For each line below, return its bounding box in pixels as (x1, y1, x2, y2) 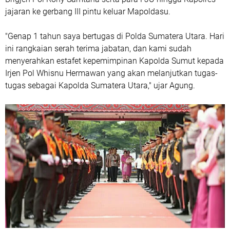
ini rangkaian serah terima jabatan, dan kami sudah (5, 43, 191, 53)
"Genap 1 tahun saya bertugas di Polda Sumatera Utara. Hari (5, 31, 224, 41)
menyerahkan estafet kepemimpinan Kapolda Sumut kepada (5, 55, 224, 66)
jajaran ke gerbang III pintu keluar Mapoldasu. (5, 6, 170, 16)
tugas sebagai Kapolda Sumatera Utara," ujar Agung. (5, 80, 195, 90)
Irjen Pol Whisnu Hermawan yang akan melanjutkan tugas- (5, 68, 218, 78)
